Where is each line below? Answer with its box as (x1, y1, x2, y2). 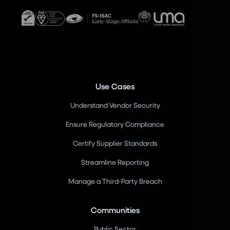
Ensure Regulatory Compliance (66, 120, 164, 129)
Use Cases (95, 81, 135, 91)
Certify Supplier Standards (73, 139, 157, 148)
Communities (90, 205, 140, 215)
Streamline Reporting (81, 158, 149, 167)
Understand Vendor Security (70, 101, 160, 110)
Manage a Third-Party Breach (68, 177, 162, 186)
